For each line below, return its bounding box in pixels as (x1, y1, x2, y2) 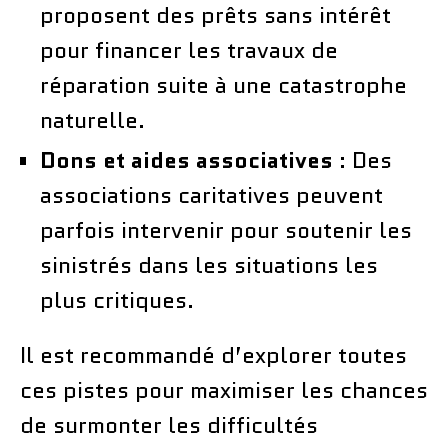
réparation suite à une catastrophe (40, 69, 407, 101)
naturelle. (40, 104, 145, 136)
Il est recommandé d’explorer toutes (20, 339, 407, 371)
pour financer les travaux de (40, 34, 338, 66)
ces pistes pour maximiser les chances (20, 374, 428, 406)
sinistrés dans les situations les (40, 249, 378, 281)
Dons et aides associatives (40, 144, 333, 176)
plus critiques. (40, 284, 194, 316)
